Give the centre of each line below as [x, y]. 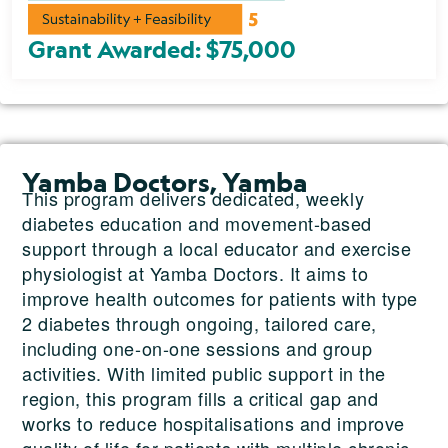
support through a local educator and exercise [217, 247]
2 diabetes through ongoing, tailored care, [199, 322]
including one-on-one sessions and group [197, 347]
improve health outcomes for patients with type [220, 297]
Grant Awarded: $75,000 [162, 48]
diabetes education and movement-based [197, 222]
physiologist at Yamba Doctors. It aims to [195, 272]
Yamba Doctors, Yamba [165, 181]
